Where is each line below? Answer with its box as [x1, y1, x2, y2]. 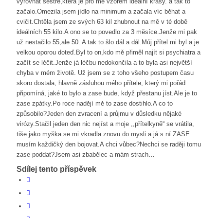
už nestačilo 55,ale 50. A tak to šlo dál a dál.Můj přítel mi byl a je [16, 38, 199, 46]
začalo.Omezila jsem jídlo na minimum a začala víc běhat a [16, 8, 185, 16]
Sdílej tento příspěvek [16, 165, 96, 174]
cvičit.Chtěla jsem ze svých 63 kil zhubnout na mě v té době [16, 18, 187, 26]
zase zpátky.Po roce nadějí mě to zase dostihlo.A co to [16, 100, 173, 108]
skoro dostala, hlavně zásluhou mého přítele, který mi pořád [16, 79, 185, 87]
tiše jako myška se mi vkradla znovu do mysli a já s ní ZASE [16, 130, 190, 138]
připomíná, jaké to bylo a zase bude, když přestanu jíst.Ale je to [16, 90, 197, 97]
